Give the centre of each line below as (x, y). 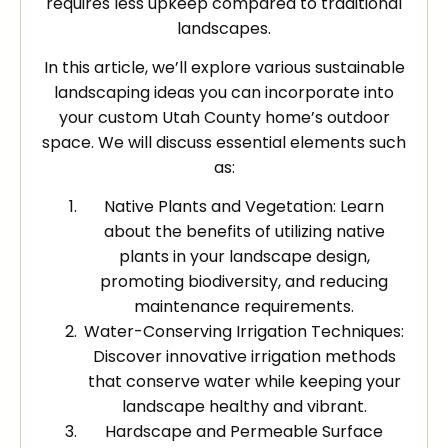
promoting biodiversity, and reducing (244, 282)
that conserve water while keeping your (244, 382)
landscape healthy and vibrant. (244, 407)
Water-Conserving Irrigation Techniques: (244, 332)
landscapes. (224, 28)
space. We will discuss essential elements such (224, 143)
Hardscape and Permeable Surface (244, 432)
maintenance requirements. (244, 307)
